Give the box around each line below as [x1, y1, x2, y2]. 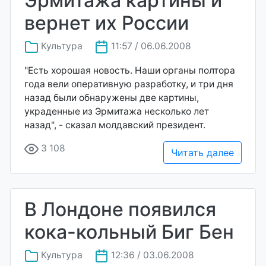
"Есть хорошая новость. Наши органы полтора [24, 64, 235, 76]
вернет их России [24, 11, 189, 34]
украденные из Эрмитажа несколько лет [24, 105, 209, 117]
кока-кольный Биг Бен [24, 220, 234, 243]
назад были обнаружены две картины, [24, 91, 199, 103]
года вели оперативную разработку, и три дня [24, 78, 233, 90]
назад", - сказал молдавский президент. [24, 119, 205, 131]
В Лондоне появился [24, 197, 216, 221]
